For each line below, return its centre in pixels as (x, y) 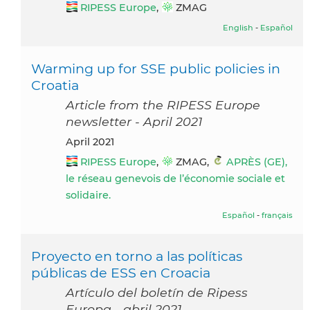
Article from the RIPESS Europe (163, 105)
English (238, 28)
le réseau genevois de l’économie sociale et (175, 179)
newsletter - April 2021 (134, 122)
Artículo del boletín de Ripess (157, 293)
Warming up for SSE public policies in (156, 69)
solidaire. (88, 195)
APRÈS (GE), (257, 162)
